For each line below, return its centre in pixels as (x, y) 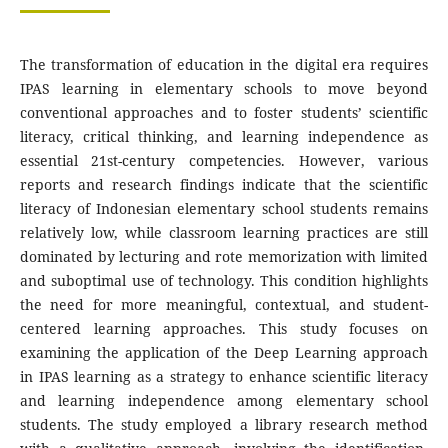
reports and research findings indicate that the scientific (224, 185)
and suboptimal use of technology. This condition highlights (224, 281)
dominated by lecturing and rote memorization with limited (224, 257)
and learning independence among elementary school (224, 401)
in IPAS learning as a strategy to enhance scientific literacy (224, 377)
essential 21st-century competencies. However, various (224, 161)
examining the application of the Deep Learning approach (224, 353)
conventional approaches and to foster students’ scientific (224, 113)
